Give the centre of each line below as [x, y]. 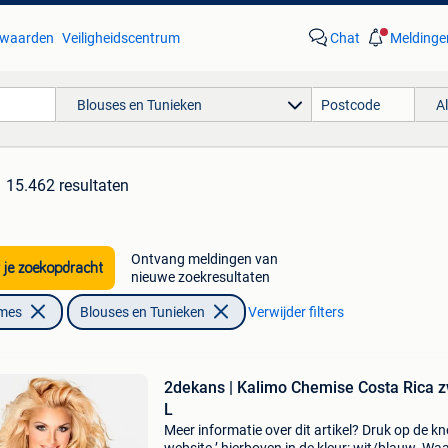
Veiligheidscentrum [120, 38]
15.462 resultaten [67, 185]
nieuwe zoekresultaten [200, 277]
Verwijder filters [295, 312]
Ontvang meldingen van [204, 259]
